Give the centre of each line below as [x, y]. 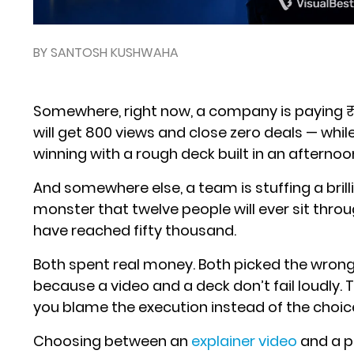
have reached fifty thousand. [135, 230]
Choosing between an [113, 341]
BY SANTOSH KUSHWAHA [106, 52]
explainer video [245, 341]
